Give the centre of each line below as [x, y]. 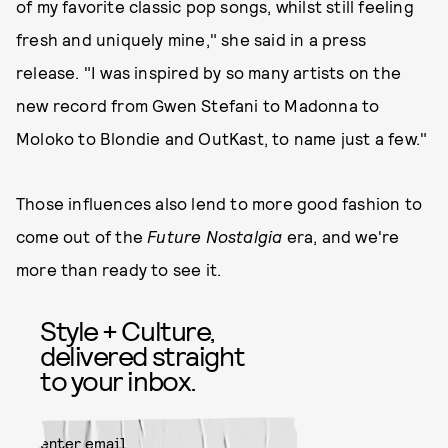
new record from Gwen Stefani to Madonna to [198, 104]
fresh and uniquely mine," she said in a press [191, 38]
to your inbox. [118, 379]
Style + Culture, [127, 329]
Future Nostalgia [215, 235]
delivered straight [142, 354]
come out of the [82, 235]
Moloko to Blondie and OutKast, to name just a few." [222, 137]
